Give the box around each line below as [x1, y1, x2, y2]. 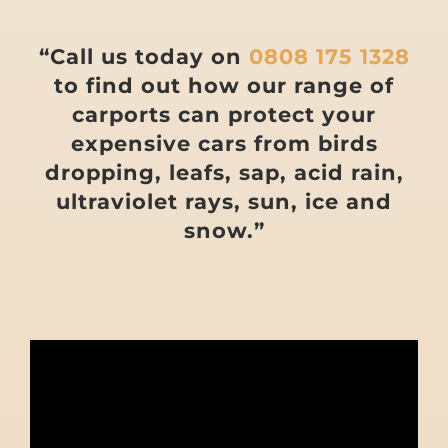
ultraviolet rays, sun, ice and [56, 188, 392, 214]
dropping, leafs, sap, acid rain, [44, 159, 404, 185]
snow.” [183, 217, 265, 243]
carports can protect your [72, 101, 376, 127]
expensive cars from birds [70, 130, 378, 156]
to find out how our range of [54, 72, 394, 98]
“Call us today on [38, 43, 249, 69]
